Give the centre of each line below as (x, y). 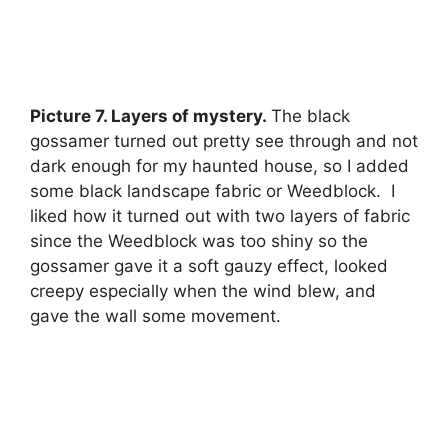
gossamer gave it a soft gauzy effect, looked (209, 265)
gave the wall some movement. (155, 315)
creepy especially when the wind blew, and (203, 290)
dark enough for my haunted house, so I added (219, 165)
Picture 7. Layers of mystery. (150, 115)
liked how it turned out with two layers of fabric (220, 215)
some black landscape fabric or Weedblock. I (212, 190)
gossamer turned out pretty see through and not (224, 140)
